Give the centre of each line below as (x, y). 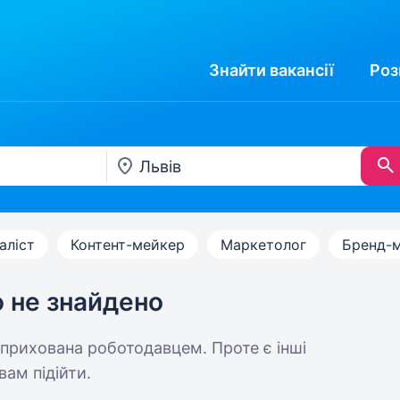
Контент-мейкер (128, 245)
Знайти (237, 70)
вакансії (302, 70)
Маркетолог (263, 245)
